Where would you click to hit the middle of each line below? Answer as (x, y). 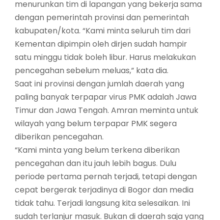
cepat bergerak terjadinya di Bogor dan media (104, 190)
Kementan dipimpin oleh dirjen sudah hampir (101, 44)
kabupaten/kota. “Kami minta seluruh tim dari (103, 31)
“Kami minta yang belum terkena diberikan (97, 150)
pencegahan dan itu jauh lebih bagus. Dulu (96, 164)
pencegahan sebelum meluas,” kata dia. (92, 71)
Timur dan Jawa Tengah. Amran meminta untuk (107, 110)
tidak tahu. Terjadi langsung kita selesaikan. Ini (102, 203)
